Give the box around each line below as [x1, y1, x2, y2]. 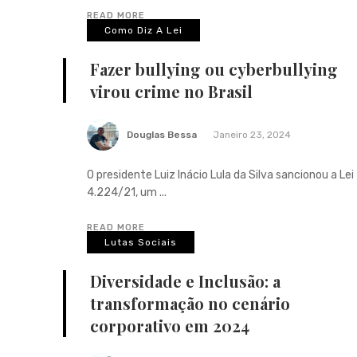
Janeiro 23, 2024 [213, 128, 291, 140]
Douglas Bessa [127, 128, 197, 140]
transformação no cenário [90, 292, 290, 314]
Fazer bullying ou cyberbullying [90, 57, 338, 80]
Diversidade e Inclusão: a [90, 269, 280, 292]
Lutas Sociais [104, 236, 177, 248]
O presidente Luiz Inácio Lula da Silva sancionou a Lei [87, 167, 354, 182]
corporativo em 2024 [90, 314, 249, 336]
